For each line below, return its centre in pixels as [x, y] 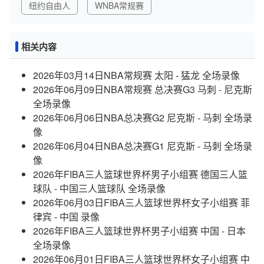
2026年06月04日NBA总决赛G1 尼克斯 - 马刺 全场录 [143, 146]
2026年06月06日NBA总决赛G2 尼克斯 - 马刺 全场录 [143, 118]
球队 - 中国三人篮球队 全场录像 [99, 188]
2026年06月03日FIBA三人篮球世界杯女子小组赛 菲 [141, 202]
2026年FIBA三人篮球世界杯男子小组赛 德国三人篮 [140, 174]
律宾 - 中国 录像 [66, 217]
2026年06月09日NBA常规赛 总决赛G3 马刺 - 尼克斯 [143, 89]
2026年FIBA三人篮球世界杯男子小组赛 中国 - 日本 [139, 231]
